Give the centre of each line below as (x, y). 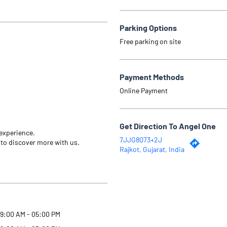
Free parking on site (150, 41)
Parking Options (148, 27)
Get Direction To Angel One (168, 126)
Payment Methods (152, 77)
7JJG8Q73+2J (141, 139)
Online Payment (144, 90)
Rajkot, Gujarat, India (152, 149)
